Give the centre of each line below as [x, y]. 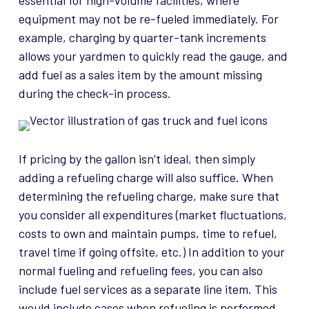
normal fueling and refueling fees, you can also [140, 271]
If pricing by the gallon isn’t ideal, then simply [137, 159]
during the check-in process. [94, 93]
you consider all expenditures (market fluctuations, [152, 215]
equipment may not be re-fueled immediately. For [148, 19]
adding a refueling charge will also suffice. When [146, 178]
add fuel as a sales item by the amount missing [140, 75]
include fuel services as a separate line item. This [148, 289]
